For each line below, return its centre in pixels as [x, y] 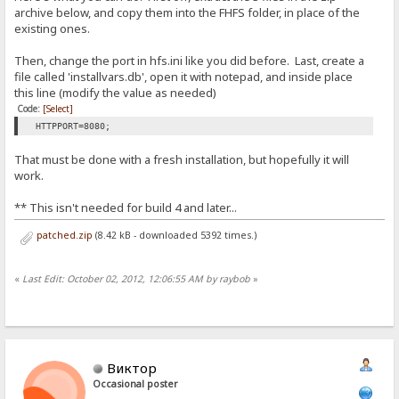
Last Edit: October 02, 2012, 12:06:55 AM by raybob [137, 279]
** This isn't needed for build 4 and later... [126, 208]
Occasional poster [136, 383]
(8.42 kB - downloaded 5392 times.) [174, 236]
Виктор [132, 367]
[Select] [58, 109]
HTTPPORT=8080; [73, 126]
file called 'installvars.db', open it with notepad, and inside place [184, 77]
